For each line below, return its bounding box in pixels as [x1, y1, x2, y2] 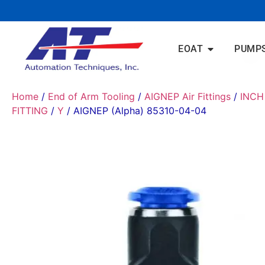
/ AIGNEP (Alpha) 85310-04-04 [64, 104, 206, 117]
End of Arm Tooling [48, 90, 135, 102]
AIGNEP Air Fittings [144, 90, 231, 102]
